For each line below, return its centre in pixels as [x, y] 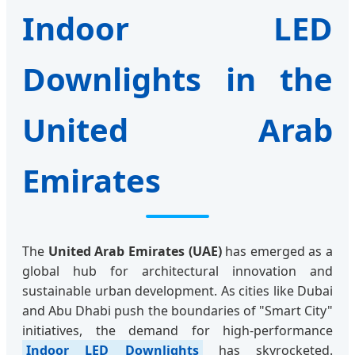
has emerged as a [277, 252]
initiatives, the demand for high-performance [177, 331]
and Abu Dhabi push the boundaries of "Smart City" [177, 311]
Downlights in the [177, 79]
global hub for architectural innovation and [177, 271]
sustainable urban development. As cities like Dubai [177, 291]
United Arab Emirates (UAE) [135, 252]
